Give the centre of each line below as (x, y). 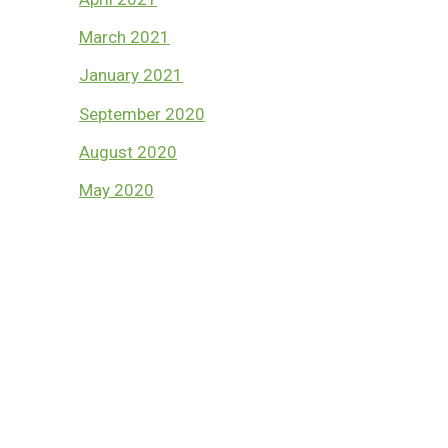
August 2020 (128, 151)
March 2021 (125, 37)
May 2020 (117, 190)
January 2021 (131, 75)
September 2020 (142, 113)
